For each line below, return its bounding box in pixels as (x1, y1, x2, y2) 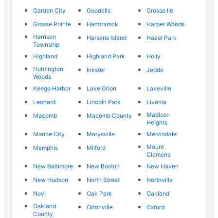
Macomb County (86, 112, 132, 120)
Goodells (86, 7, 110, 15)
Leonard (33, 98, 55, 106)
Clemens (146, 151, 171, 159)
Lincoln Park (86, 98, 121, 106)
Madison (146, 111, 170, 119)
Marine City (33, 130, 65, 138)
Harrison (33, 33, 56, 41)
